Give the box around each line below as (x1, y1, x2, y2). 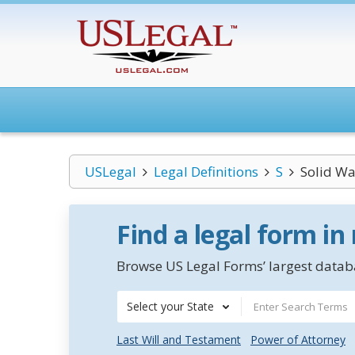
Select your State (127, 299, 214, 314)
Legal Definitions (153, 162, 258, 181)
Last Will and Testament (116, 332, 241, 347)
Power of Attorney (250, 332, 345, 347)
